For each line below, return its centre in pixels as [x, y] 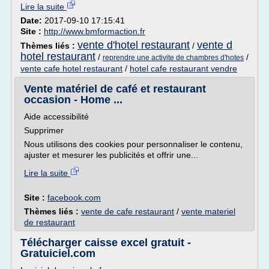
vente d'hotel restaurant [134, 45]
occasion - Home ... [73, 100]
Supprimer [44, 130]
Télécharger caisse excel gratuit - [106, 243]
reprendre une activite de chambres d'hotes [173, 58]
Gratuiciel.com [58, 253]
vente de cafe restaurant [128, 211]
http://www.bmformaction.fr [95, 31]
